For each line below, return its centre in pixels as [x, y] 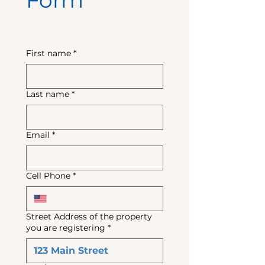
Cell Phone [48, 176]
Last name [48, 94]
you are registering [66, 228]
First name [49, 53]
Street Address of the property [89, 216]
